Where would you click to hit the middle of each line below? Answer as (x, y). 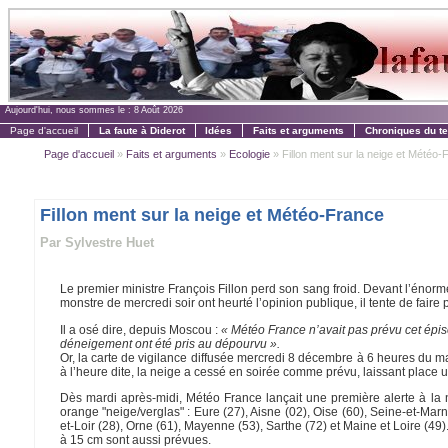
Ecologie (249, 153)
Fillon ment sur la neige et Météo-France (211, 214)
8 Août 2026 (158, 110)
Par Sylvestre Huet (96, 242)
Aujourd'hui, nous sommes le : (69, 110)
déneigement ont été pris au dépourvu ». (169, 343)
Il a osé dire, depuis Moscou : (140, 329)
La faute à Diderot (141, 130)
